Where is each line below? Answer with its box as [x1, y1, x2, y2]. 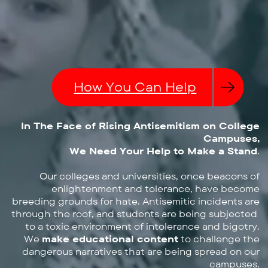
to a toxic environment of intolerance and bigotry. [25, 220, 260, 232]
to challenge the [178, 232, 260, 245]
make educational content [41, 232, 178, 245]
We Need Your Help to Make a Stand [69, 144, 257, 157]
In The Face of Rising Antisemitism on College [20, 119, 260, 132]
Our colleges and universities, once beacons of [39, 169, 260, 182]
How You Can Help [74, 78, 197, 95]
